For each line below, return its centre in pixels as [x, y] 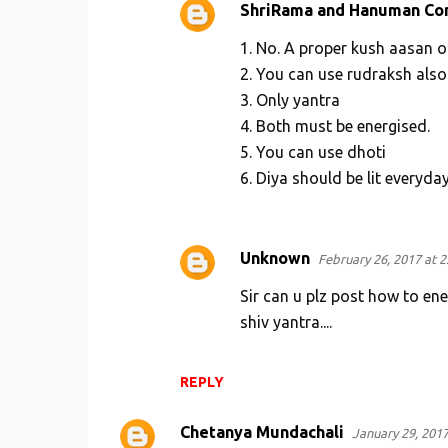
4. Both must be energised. [334, 126]
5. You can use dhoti [312, 152]
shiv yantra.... [285, 322]
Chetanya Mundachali [261, 432]
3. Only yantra [289, 100]
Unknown [274, 258]
